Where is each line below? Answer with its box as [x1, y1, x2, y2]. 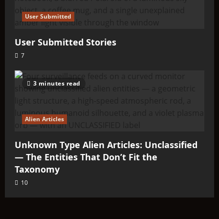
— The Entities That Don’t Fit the [15, 151, 157, 163]
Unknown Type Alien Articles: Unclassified [15, 139, 197, 151]
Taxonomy [15, 163, 60, 175]
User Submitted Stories [15, 36, 116, 48]
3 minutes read [33, 79, 81, 88]
